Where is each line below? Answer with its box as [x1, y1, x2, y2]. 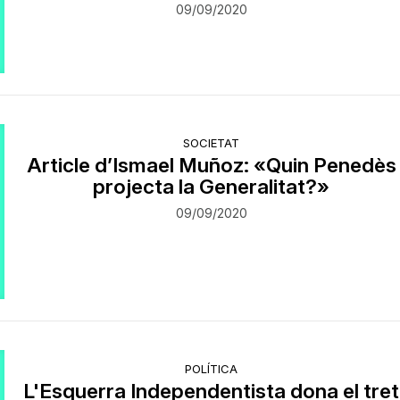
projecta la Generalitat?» [93, 173, 330, 198]
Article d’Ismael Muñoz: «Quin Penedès [26, 152, 396, 177]
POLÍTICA [185, 361, 238, 376]
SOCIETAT [183, 135, 240, 150]
